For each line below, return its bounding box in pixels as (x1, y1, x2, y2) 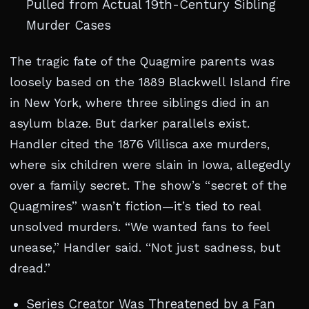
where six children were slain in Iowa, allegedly (10, 158, 290, 172)
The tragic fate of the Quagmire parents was (10, 54, 275, 68)
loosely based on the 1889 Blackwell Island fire (10, 75, 290, 89)
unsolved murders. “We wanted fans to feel (10, 220, 270, 234)
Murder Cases (26, 18, 111, 32)
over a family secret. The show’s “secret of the (10, 179, 287, 192)
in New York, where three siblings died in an (10, 96, 270, 110)
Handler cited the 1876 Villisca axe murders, (10, 137, 270, 151)
